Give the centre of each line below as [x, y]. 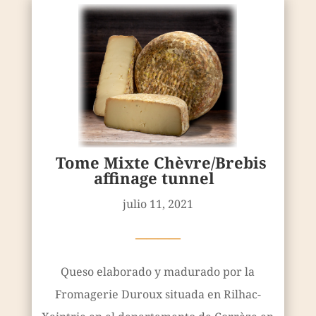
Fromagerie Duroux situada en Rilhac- [158, 294]
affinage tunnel [154, 177]
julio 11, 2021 [158, 203]
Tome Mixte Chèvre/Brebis [162, 162]
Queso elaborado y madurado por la [158, 271]
